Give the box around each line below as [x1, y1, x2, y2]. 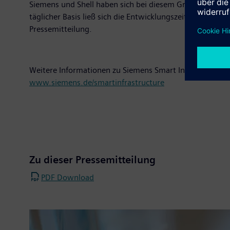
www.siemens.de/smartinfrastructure [29, 77, 164, 87]
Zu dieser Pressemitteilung [29, 154, 156, 166]
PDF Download [41, 172, 94, 182]
